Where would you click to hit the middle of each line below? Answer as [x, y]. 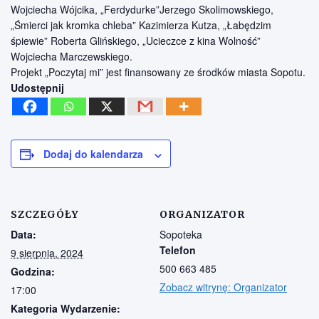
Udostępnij [37, 88]
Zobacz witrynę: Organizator [223, 287]
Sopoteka [181, 235]
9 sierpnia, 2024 [47, 253]
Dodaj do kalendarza [93, 154]
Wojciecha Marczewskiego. [72, 57]
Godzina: [33, 272]
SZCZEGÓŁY [45, 215]
